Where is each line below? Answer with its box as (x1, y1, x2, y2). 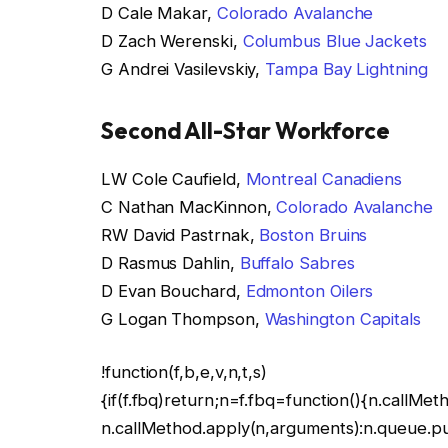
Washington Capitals (264, 308, 421, 329)
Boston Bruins (259, 224, 368, 245)
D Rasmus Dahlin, (101, 252, 240, 273)
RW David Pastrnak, (101, 224, 260, 245)
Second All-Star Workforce (101, 115, 390, 145)
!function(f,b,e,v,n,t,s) (101, 362, 268, 383)
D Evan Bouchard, (101, 280, 246, 301)
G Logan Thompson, (101, 308, 265, 329)
